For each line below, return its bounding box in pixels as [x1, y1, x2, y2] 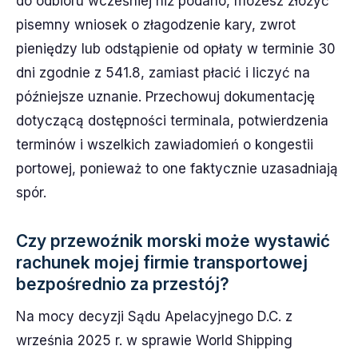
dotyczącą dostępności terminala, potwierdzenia [16, 112, 328, 129]
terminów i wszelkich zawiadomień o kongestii [16, 136, 313, 153]
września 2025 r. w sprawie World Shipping [16, 332, 292, 348]
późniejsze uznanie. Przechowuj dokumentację [16, 88, 315, 105]
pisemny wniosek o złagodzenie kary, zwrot [16, 16, 296, 33]
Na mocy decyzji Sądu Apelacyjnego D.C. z [16, 308, 292, 324]
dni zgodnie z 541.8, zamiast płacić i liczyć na [16, 64, 310, 81]
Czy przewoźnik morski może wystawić [16, 230, 330, 251]
